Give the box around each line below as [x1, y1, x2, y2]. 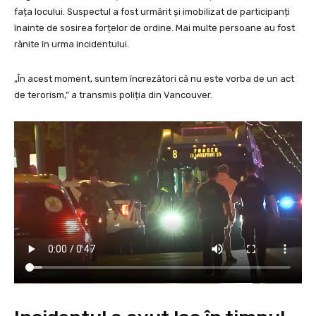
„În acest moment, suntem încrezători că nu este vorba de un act [14, 73, 294, 84]
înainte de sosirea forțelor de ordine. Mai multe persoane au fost [14, 22, 295, 33]
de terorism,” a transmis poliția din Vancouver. [14, 89, 212, 100]
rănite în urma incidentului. [14, 38, 129, 49]
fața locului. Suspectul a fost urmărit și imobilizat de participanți [14, 6, 290, 17]
